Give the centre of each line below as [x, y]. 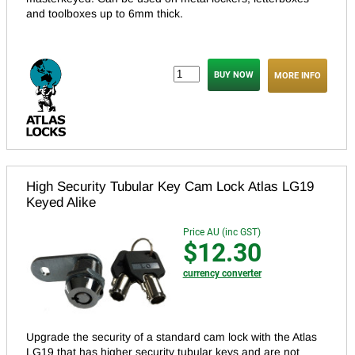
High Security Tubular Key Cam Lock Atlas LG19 [170, 186]
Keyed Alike [61, 202]
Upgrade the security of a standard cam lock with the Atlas [172, 337]
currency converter [222, 273]
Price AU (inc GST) [221, 232]
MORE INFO [298, 75]
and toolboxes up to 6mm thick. [105, 13]
